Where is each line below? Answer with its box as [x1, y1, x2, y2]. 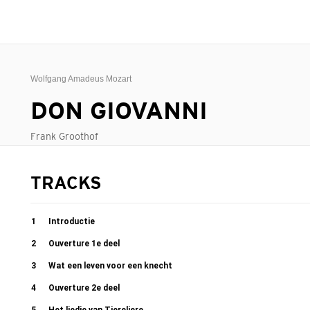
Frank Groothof [30, 131, 98, 142]
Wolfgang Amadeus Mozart [30, 74, 131, 84]
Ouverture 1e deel [48, 239, 120, 248]
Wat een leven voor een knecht [48, 261, 172, 271]
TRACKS [30, 176, 102, 192]
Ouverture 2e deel [48, 283, 120, 293]
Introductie [48, 217, 95, 226]
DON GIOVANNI [30, 101, 208, 124]
